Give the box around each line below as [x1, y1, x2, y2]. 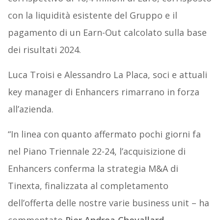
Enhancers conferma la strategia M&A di [7, 163, 178, 175]
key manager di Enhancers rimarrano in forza [7, 86, 199, 98]
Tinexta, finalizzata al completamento [7, 180, 168, 192]
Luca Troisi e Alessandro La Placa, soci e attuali [7, 69, 207, 81]
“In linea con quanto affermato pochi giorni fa [7, 128, 201, 140]
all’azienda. [7, 103, 54, 115]
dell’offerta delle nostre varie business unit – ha [7, 197, 209, 209]
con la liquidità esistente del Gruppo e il [7, 9, 177, 22]
